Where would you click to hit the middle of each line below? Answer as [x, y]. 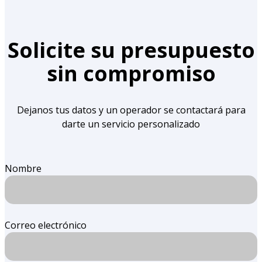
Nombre [23, 168]
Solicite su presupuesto [131, 50]
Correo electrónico [46, 225]
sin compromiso [131, 74]
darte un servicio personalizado [131, 124]
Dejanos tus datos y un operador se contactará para [131, 110]
